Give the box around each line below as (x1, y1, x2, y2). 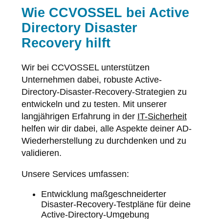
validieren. (21, 148, 62, 158)
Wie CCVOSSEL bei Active (21, 5, 189, 20)
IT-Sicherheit (137, 111, 187, 121)
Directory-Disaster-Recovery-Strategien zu (21, 87, 187, 97)
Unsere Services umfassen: (21, 169, 129, 179)
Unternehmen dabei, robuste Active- (21, 74, 162, 85)
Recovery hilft (21, 35, 110, 50)
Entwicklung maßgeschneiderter (41, 189, 166, 199)
